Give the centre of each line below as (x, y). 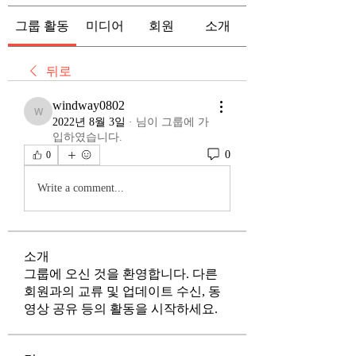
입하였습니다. (87, 137)
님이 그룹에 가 (172, 122)
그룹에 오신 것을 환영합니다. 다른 (121, 273)
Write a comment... (81, 188)
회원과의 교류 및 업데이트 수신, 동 (122, 291)
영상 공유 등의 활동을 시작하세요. (121, 308)
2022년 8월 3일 (89, 122)
